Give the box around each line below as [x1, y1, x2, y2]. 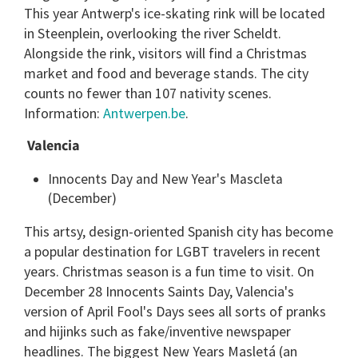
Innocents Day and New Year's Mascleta [48, 169, 283, 188]
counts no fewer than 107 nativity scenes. [24, 84, 272, 103]
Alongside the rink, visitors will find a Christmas [24, 44, 307, 63]
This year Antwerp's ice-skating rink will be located [24, 4, 325, 23]
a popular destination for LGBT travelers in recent [24, 242, 320, 261]
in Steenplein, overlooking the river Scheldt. [24, 24, 281, 43]
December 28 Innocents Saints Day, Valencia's [24, 282, 294, 301]
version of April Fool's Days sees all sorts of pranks [24, 302, 326, 321]
